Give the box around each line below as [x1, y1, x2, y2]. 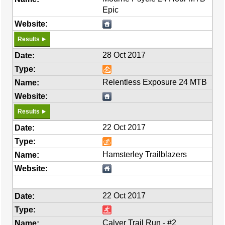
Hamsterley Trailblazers [102, 150, 187, 159]
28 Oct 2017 [102, 51, 146, 59]
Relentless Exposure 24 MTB [102, 78, 207, 86]
